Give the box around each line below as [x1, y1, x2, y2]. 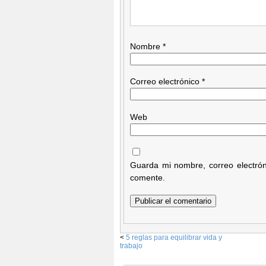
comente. [130, 173, 165, 183]
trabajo [120, 242, 142, 251]
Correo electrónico [130, 77, 202, 87]
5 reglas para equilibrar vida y [126, 233, 222, 242]
